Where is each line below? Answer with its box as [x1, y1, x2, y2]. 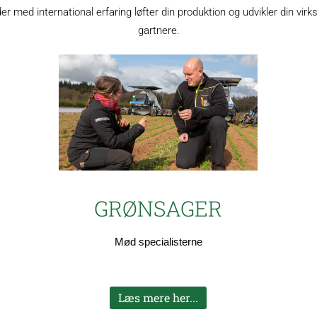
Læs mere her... [118, 290, 199, 306]
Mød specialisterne [114, 236, 202, 248]
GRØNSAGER [94, 195, 223, 223]
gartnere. [137, 24, 180, 38]
